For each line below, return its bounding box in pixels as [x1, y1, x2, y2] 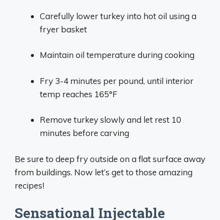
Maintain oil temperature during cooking [40, 50, 194, 60]
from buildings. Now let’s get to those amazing [15, 166, 192, 177]
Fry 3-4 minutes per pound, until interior [40, 75, 193, 86]
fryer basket [40, 24, 87, 34]
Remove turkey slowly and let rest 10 [40, 114, 181, 125]
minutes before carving [40, 128, 129, 138]
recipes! [15, 180, 44, 191]
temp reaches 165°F [40, 88, 117, 99]
